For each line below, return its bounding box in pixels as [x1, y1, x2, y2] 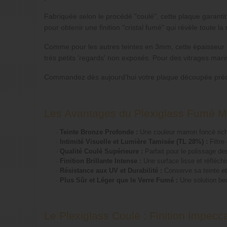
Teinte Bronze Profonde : [60, 128, 138, 136]
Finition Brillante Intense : [60, 157, 142, 165]
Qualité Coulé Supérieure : [60, 147, 143, 156]
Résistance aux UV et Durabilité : [60, 167, 163, 175]
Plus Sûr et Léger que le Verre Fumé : [60, 176, 178, 184]
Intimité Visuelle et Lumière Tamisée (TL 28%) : [60, 138, 208, 146]
